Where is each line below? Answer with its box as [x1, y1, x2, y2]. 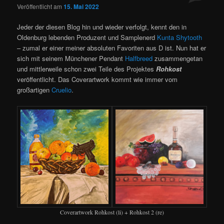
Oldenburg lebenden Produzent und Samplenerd [17, 32, 157, 42]
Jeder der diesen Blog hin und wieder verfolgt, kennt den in [17, 22, 187, 32]
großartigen [17, 85, 52, 95]
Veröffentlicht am [17, 2, 64, 11]
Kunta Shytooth [157, 32, 202, 42]
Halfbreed [125, 53, 153, 63]
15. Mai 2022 [63, 2, 99, 11]
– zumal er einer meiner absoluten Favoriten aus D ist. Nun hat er [17, 43, 206, 53]
